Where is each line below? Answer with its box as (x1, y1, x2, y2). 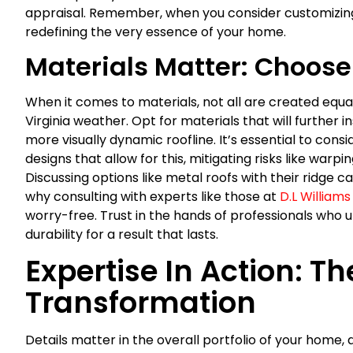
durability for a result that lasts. (25, 225, 218, 243)
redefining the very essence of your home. (25, 22, 286, 41)
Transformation (25, 282, 256, 324)
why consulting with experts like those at (25, 187, 280, 206)
